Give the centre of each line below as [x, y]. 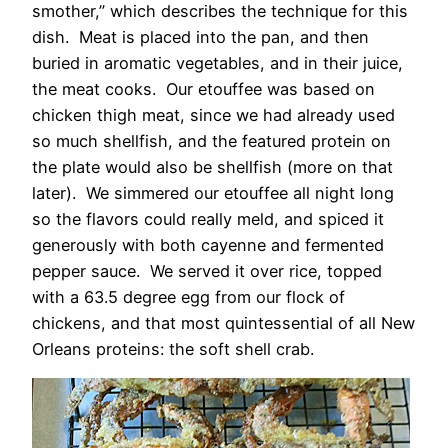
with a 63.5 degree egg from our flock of [188, 296]
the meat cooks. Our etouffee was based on [203, 88]
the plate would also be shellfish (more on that [212, 166]
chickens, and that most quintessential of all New [223, 322]
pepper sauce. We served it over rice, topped [207, 270]
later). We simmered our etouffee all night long [213, 192]
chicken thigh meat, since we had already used [213, 114]
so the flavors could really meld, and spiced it [208, 218]
